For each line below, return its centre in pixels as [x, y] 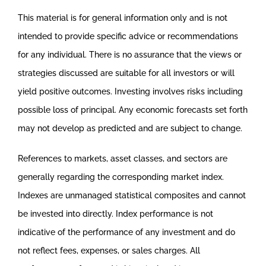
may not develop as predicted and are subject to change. [130, 128]
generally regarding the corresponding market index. [121, 177]
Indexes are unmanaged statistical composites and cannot [132, 195]
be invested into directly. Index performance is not [115, 213]
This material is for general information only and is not [122, 18]
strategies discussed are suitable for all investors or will [126, 73]
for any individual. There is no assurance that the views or [129, 54]
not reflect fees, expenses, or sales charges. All [109, 250]
